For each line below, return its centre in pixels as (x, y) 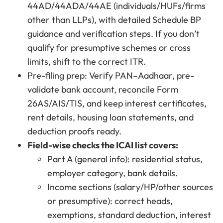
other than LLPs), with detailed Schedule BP (114, 20)
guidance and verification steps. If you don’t (113, 34)
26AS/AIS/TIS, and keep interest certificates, (117, 104)
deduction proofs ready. (74, 131)
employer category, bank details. (112, 173)
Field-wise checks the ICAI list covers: (103, 145)
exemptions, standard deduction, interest (129, 215)
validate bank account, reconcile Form (103, 90)
